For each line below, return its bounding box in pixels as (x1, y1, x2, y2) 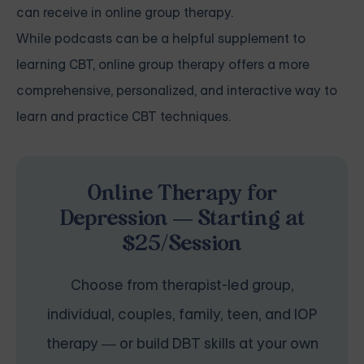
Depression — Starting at (59, 208, 305, 232)
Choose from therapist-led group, (70, 276, 294, 295)
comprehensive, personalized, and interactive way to (16, 82, 337, 100)
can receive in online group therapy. (16, 4, 233, 22)
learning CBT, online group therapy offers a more (16, 56, 310, 74)
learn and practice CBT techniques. (16, 108, 231, 126)
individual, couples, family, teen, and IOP (47, 305, 317, 324)
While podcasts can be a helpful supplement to (16, 30, 305, 48)
